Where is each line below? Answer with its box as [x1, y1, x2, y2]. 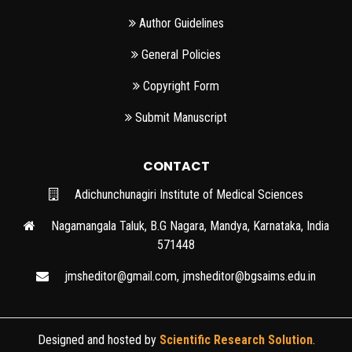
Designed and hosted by [37, 332, 159, 348]
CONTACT [142, 157, 210, 176]
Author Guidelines [135, 16, 224, 31]
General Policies [138, 47, 221, 63]
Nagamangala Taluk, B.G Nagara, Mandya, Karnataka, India [47, 218, 329, 234]
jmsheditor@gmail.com [64, 269, 177, 284]
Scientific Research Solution [159, 332, 313, 348]
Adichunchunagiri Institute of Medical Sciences [71, 187, 303, 203]
